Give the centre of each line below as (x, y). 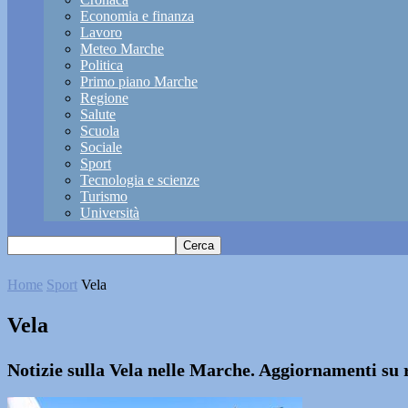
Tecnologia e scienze (140, 180)
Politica (102, 65)
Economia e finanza (137, 16)
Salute (98, 114)
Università (110, 213)
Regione (104, 98)
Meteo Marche (122, 49)
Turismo (104, 196)
